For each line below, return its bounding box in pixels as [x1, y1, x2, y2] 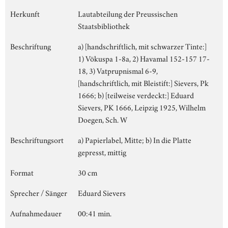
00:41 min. [78, 207, 111, 218]
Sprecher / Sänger [10, 186, 67, 198]
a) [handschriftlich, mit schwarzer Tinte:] [78, 40, 207, 51]
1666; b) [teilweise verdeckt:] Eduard [78, 89, 194, 100]
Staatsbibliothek [78, 19, 130, 31]
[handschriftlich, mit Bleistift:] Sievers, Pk [78, 76, 209, 88]
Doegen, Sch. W [78, 113, 127, 125]
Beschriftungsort [10, 133, 64, 145]
